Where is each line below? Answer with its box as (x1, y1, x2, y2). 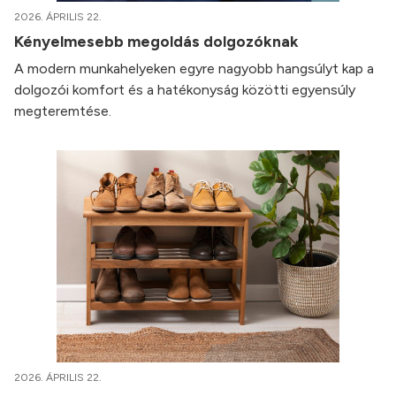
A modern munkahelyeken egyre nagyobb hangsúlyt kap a (14, 60, 374, 77)
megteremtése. (14, 103, 111, 119)
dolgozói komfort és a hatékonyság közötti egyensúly (14, 81, 355, 98)
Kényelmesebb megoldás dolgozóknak (14, 32, 302, 50)
